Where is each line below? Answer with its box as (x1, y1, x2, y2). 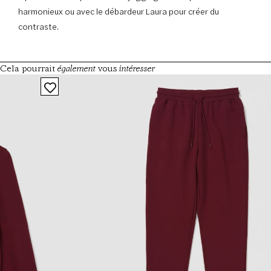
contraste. (18, 21, 63, 33)
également (57, 63, 96, 74)
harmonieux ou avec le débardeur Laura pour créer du (18, 5, 219, 18)
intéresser (119, 63, 155, 74)
